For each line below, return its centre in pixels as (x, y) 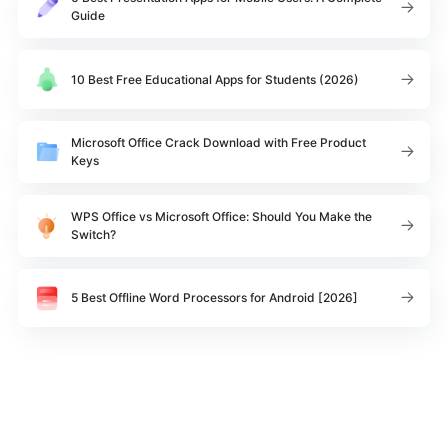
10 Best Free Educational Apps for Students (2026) (215, 79)
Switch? (93, 234)
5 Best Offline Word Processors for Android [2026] (214, 297)
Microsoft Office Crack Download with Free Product (218, 142)
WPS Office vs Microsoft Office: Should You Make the (221, 216)
